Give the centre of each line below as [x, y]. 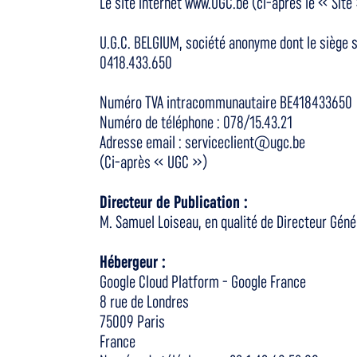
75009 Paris [132, 322]
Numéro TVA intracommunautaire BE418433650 [226, 102]
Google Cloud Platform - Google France [202, 282]
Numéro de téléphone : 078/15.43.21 [196, 122]
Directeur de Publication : [173, 202]
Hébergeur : [132, 262]
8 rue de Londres [144, 302]
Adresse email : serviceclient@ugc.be [202, 142]
